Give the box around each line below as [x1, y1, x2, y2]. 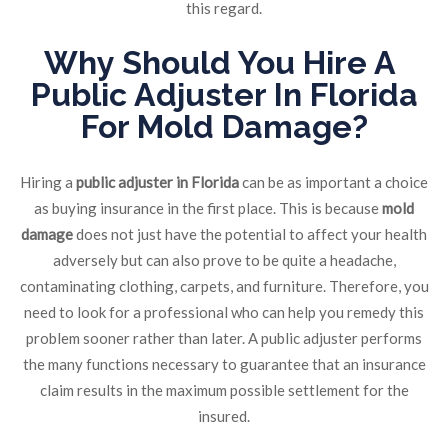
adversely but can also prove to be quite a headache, [52, 251, 396, 270]
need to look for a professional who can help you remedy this [24, 303, 424, 322]
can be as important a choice [242, 173, 428, 192]
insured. [198, 407, 250, 426]
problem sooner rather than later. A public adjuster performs [26, 329, 422, 348]
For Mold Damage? [80, 108, 368, 146]
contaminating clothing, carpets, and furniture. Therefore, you [19, 277, 429, 296]
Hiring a [20, 173, 76, 192]
